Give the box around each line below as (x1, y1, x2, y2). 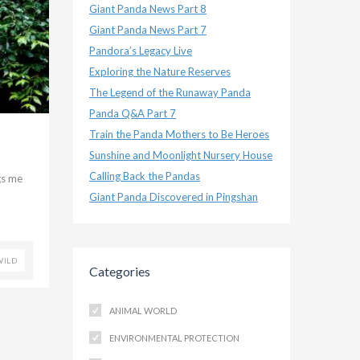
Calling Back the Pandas (89, 170, 200, 182)
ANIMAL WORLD (109, 305, 177, 316)
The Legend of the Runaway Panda (89, 86, 251, 99)
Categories (89, 264, 150, 279)
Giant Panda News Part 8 (89, 2, 207, 15)
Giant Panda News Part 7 (89, 23, 207, 36)
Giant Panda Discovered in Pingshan (89, 190, 258, 203)
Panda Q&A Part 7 (89, 107, 176, 120)
